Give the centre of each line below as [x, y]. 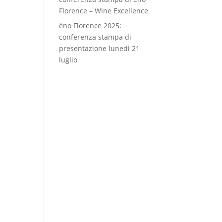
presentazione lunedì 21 [100, 48]
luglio [68, 60]
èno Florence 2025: [90, 26]
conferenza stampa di [95, 37]
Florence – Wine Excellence [104, 11]
